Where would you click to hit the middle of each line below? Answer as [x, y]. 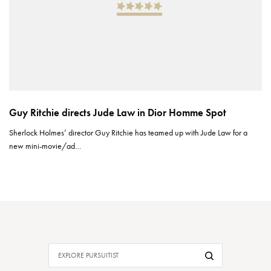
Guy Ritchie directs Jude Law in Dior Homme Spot [118, 112]
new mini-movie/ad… [45, 145]
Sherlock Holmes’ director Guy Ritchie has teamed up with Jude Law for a [129, 132]
